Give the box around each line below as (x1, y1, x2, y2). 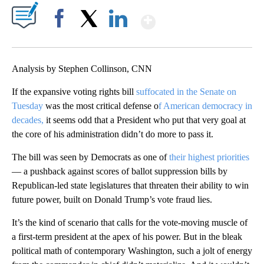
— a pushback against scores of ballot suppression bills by (12, 166, 227, 177)
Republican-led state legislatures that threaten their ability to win (12, 180, 249, 191)
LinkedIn (104, 34, 132, 44)
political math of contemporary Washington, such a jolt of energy (12, 246, 252, 256)
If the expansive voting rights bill (12, 87, 136, 97)
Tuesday (12, 101, 43, 111)
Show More (154, 6, 248, 28)
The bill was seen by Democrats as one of (12, 152, 169, 163)
